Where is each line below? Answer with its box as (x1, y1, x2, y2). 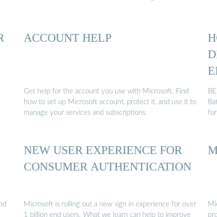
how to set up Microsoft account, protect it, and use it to (24, 98, 196, 106)
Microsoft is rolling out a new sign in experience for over (24, 200, 196, 208)
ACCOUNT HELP (24, 31, 111, 44)
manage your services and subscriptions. (24, 109, 147, 117)
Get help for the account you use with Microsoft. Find (24, 88, 189, 95)
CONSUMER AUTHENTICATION (24, 160, 191, 173)
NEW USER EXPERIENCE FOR (24, 143, 182, 157)
